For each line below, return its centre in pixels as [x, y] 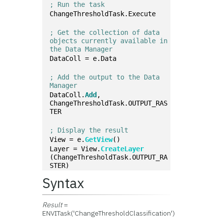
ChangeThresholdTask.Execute [103, 14]
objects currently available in [109, 41]
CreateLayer [123, 149]
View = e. [68, 139]
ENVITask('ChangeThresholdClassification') [109, 213]
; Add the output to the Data [105, 77]
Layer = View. [75, 149]
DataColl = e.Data [83, 58]
